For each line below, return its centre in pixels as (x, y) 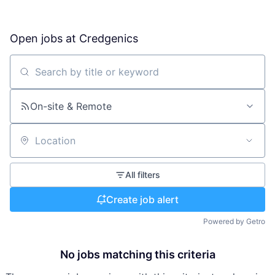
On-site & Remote (71, 106)
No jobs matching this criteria (137, 254)
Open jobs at (45, 38)
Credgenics (109, 38)
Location (29, 146)
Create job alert (142, 199)
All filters (142, 175)
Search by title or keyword (71, 77)
